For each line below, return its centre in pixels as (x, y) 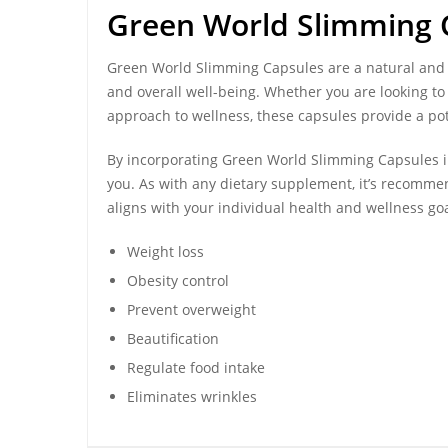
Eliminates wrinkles (192, 396)
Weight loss (165, 251)
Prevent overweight (191, 309)
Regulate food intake (196, 367)
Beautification (173, 338)
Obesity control (178, 280)
